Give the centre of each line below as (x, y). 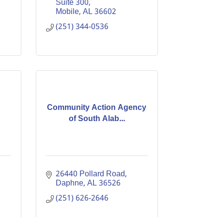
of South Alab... (97, 119)
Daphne (69, 183)
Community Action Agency (97, 108)
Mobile (67, 12)
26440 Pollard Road (90, 174)
